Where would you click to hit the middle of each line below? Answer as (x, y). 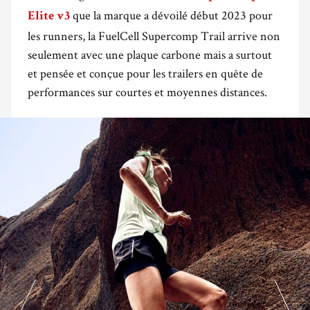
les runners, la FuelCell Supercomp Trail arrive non (154, 36)
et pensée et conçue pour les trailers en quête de (145, 73)
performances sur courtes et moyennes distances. (147, 92)
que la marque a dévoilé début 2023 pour (171, 15)
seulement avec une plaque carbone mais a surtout (150, 55)
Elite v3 (49, 17)
